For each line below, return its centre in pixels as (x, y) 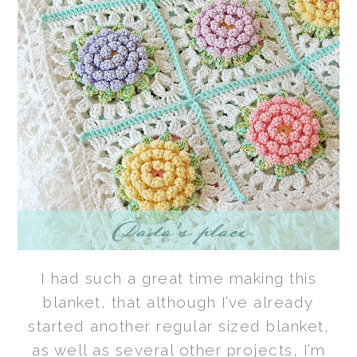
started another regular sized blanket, (178, 326)
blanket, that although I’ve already (178, 302)
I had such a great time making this (178, 279)
